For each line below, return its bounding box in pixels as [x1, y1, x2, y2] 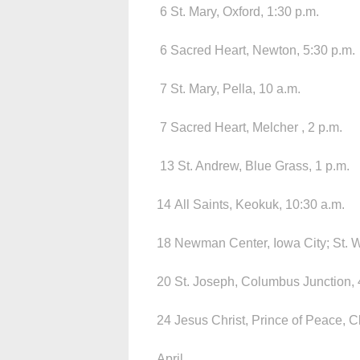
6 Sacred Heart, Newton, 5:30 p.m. [157, 43, 355, 57]
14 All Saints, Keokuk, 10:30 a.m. [157, 197, 345, 211]
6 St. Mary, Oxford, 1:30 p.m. [157, 4, 319, 18]
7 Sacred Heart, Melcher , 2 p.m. [157, 120, 342, 134]
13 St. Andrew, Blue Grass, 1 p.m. [157, 158, 350, 173]
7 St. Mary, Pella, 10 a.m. [157, 81, 301, 96]
